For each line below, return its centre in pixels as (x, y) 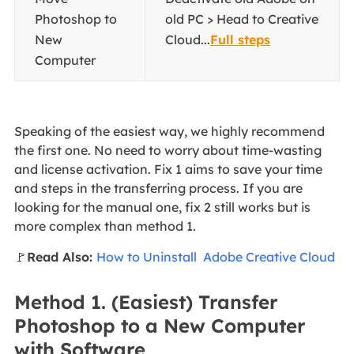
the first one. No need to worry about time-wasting (168, 150)
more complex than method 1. (105, 226)
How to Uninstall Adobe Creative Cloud (215, 256)
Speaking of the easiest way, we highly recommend (169, 131)
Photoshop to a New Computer (160, 325)
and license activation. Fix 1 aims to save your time (168, 169)
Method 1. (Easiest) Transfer (146, 301)
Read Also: (61, 256)
